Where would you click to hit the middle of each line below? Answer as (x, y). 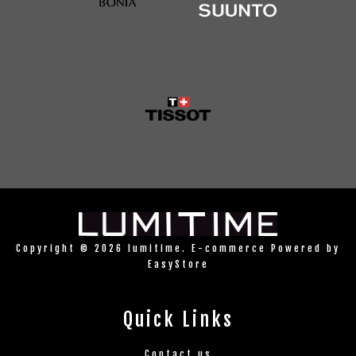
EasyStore (178, 264)
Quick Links (178, 319)
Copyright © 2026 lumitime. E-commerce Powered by (178, 248)
